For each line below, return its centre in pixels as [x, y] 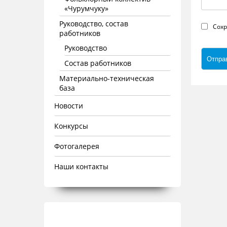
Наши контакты [81, 166]
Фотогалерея [77, 146]
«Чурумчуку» [86, 8]
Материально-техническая [107, 78]
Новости [69, 106]
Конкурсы [71, 126]
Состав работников [98, 63]
